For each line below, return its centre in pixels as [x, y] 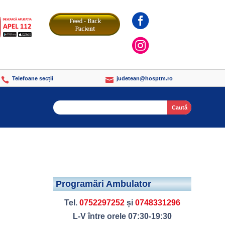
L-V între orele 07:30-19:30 [122, 216]
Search [65, 106]
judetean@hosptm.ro [144, 78]
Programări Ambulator [103, 184]
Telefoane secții [32, 78]
